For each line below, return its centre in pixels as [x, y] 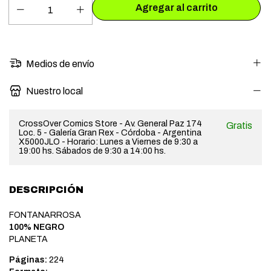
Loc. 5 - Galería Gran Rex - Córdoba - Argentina [110, 132]
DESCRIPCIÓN [46, 189]
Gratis [239, 125]
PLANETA [28, 239]
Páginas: [28, 260]
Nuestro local [54, 91]
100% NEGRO [37, 227]
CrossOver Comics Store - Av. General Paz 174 [110, 123]
